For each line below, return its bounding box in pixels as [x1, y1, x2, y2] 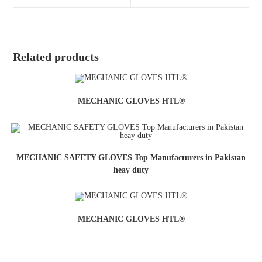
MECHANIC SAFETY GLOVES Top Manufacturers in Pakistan [16, 153, 246, 162]
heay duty [113, 165, 149, 174]
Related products [13, 50, 99, 64]
